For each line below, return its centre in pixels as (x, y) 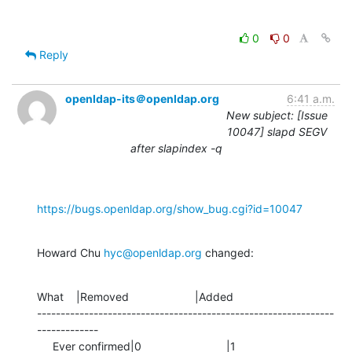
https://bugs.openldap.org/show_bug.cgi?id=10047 (170, 208)
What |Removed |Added (135, 296)
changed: (228, 252)
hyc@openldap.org (153, 252)
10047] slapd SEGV (277, 131)
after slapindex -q (176, 148)
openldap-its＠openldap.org (142, 98)
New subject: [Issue (277, 115)
